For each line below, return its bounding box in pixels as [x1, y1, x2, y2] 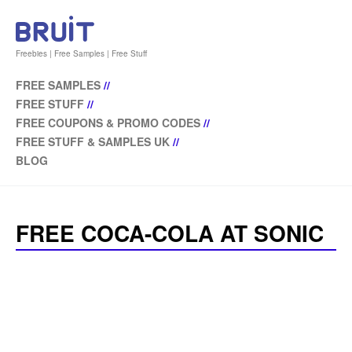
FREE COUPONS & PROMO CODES [16, 115, 200, 131]
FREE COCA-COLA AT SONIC [16, 217, 324, 250]
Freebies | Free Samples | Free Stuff [16, 48, 147, 60]
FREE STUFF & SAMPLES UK [16, 134, 170, 150]
